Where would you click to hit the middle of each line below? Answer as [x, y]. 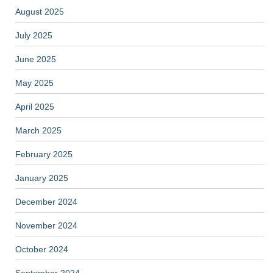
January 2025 [42, 178]
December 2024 [46, 202]
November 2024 [46, 226]
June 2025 [36, 59]
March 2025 [38, 131]
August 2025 [40, 12]
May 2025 [34, 83]
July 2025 [34, 36]
